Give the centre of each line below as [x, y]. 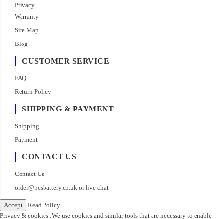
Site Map [27, 30]
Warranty [27, 17]
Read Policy [44, 205]
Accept [13, 205]
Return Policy [33, 92]
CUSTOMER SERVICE [66, 61]
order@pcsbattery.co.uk [46, 188]
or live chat [93, 188]
